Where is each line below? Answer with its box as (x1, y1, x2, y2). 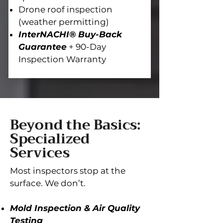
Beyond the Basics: (10, 112, 140, 137)
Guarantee (18, 42, 67, 52)
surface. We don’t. (10, 178, 86, 188)
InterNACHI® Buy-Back (18, 29, 122, 39)
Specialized (10, 126, 90, 151)
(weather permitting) (18, 17, 109, 27)
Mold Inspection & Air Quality (10, 203, 140, 213)
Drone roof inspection (18, 4, 112, 14)
